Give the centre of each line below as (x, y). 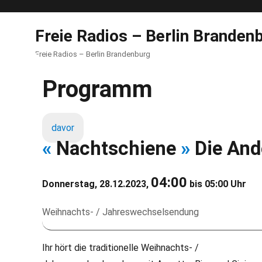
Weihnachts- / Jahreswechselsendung (120, 212)
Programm (97, 89)
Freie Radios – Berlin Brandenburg (93, 54)
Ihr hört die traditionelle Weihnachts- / (120, 248)
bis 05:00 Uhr (217, 184)
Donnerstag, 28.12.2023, (96, 184)
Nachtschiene (116, 148)
